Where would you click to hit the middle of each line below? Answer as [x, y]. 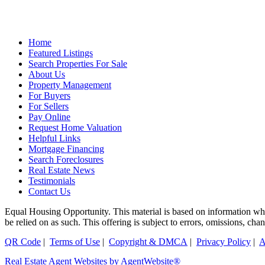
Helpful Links [54, 138]
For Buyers [49, 96]
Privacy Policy [224, 242]
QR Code [23, 242]
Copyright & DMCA [148, 242]
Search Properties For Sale [78, 64]
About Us [47, 75]
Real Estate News [62, 170]
